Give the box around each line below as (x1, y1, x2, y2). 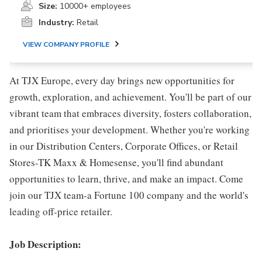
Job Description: (9, 237, 81, 251)
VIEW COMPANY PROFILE (23, 40, 109, 49)
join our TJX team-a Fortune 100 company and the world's (9, 188, 249, 202)
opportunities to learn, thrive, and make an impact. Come (9, 172, 243, 185)
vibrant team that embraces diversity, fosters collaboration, (9, 106, 251, 120)
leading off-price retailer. (9, 205, 112, 218)
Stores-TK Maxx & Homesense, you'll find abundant (9, 156, 223, 169)
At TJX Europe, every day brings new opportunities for (9, 74, 235, 87)
